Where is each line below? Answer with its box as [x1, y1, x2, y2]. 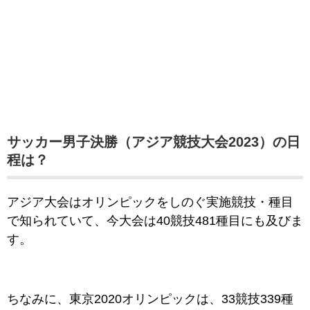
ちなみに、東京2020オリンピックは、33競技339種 [7, 292, 293, 306]
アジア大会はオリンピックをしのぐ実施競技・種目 [7, 195, 293, 209]
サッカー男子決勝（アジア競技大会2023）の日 [7, 134, 300, 149]
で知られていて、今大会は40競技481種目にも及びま [7, 214, 303, 228]
